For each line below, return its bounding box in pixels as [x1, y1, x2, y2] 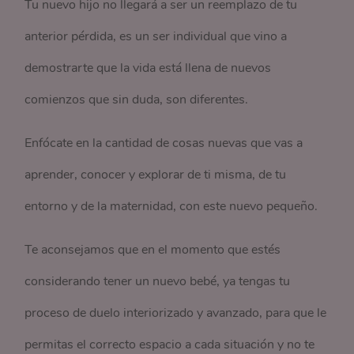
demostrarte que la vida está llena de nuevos [24, 58, 272, 77]
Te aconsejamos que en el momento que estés [24, 240, 281, 258]
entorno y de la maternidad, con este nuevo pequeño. [24, 197, 318, 215]
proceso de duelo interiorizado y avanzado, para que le [24, 303, 327, 322]
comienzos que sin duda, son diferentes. [24, 90, 249, 108]
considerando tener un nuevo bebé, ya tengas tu [24, 272, 291, 290]
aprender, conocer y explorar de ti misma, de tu [24, 165, 287, 183]
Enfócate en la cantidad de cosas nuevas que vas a [24, 134, 303, 152]
